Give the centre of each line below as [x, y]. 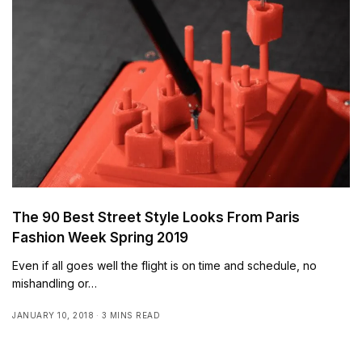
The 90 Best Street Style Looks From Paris [156, 217]
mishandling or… [55, 283]
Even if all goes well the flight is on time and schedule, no [165, 265]
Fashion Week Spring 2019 [100, 237]
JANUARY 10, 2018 [53, 315]
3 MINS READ [130, 315]
